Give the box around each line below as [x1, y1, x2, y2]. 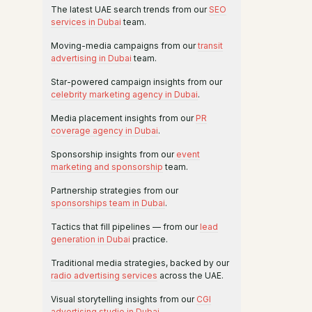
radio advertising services [51, 270, 157, 281]
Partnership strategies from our [51, 185, 178, 196]
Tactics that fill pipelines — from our [51, 221, 200, 232]
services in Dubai [51, 17, 121, 27]
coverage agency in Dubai [51, 125, 158, 136]
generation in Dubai [51, 234, 130, 244]
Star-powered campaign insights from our [51, 77, 222, 87]
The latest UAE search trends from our [51, 4, 209, 15]
